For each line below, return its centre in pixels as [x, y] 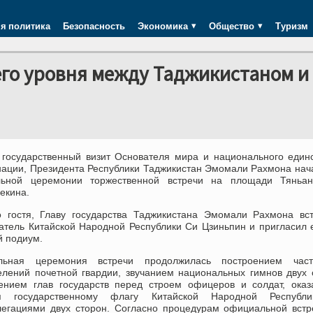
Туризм [292, 26]
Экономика [163, 26]
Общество [232, 26]
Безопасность [94, 26]
